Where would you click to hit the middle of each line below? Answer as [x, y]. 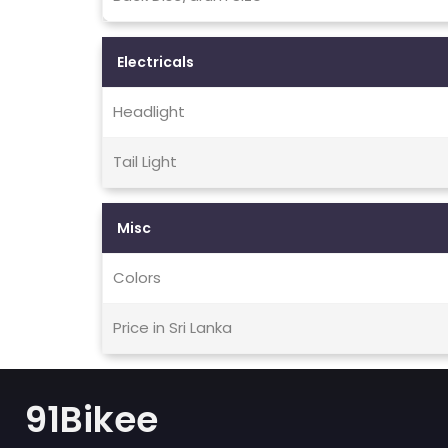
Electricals [155, 62]
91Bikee [91, 420]
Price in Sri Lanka [172, 328]
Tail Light [145, 162]
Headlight [149, 112]
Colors [137, 278]
